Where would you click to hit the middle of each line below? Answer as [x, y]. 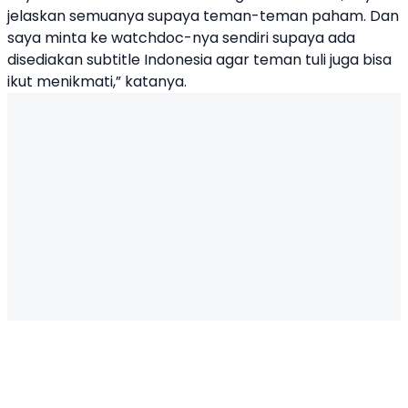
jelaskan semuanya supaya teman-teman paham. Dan [203, 16]
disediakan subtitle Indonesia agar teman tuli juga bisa [199, 60]
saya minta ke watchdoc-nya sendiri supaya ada [181, 38]
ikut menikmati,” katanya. [97, 82]
